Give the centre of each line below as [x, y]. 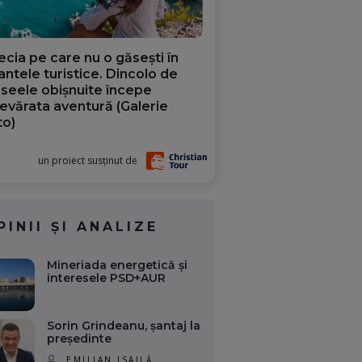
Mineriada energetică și [118, 265]
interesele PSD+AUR [107, 278]
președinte [80, 339]
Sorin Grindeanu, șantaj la [124, 326]
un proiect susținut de [88, 160]
